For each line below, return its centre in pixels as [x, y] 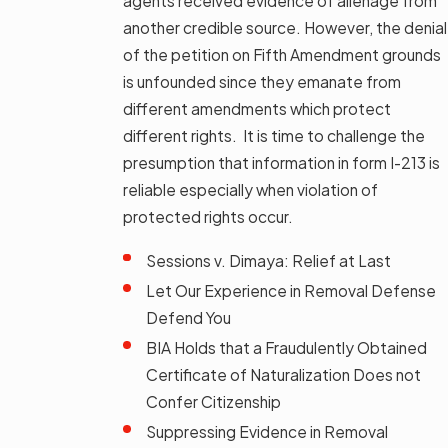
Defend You [189, 317]
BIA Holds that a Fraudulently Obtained [287, 347]
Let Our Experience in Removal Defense [291, 290]
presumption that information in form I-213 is [281, 162]
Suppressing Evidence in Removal [267, 431]
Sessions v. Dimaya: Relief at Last [269, 260]
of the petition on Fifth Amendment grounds [282, 54]
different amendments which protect [257, 108]
